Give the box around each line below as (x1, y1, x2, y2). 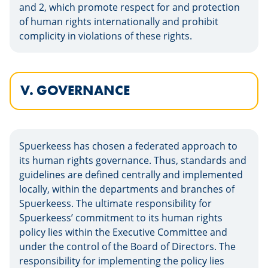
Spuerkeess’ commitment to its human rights (19, 211, 223, 224)
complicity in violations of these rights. (19, 29, 192, 42)
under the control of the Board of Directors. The (19, 240, 236, 253)
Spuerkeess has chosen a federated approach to (19, 139, 237, 153)
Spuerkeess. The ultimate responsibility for (19, 197, 212, 210)
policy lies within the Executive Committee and (19, 226, 227, 239)
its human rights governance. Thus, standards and (19, 154, 246, 167)
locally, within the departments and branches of (19, 182, 234, 196)
